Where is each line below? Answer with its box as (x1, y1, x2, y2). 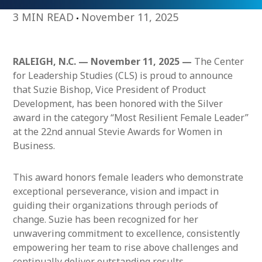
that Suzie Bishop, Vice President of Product (13, 83, 206, 96)
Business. (13, 139, 55, 152)
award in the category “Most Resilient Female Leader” (13, 111, 249, 124)
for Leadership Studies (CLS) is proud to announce (13, 69, 233, 82)
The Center (194, 55, 244, 68)
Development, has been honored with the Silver (13, 97, 223, 110)
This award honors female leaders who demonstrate (13, 171, 243, 184)
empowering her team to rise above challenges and (13, 241, 238, 254)
